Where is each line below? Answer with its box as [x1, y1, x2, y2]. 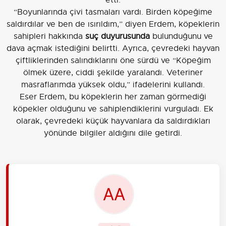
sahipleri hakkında [13, 31, 85, 41]
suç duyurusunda [85, 31, 150, 41]
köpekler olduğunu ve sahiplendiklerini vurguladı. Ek [13, 103, 213, 114]
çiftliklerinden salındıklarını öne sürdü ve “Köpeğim [15, 55, 211, 66]
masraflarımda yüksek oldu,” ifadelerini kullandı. [21, 79, 205, 90]
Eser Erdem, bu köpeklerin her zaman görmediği [20, 91, 206, 102]
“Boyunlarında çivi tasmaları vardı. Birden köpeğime [14, 7, 212, 17]
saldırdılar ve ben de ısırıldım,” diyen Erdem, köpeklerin [7, 19, 219, 29]
